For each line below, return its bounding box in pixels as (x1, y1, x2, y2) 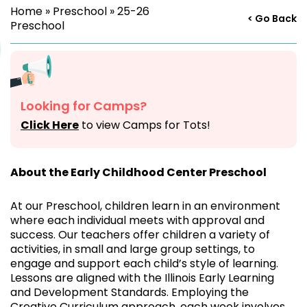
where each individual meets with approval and (10, 212, 265, 228)
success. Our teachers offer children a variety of (10, 226, 270, 243)
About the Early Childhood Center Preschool (10, 164, 267, 180)
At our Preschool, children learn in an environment (10, 197, 280, 214)
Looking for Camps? (21, 97, 147, 114)
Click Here (21, 116, 79, 133)
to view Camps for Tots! (79, 116, 210, 133)
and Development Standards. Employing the (10, 284, 249, 300)
